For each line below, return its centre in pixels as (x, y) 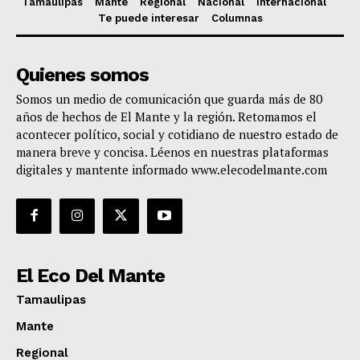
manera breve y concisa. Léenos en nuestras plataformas (172, 151)
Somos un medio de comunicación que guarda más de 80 (169, 98)
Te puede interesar (148, 18)
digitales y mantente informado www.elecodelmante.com (172, 169)
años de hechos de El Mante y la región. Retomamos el (166, 116)
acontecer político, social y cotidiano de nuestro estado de (177, 134)
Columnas (237, 18)
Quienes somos (82, 74)
